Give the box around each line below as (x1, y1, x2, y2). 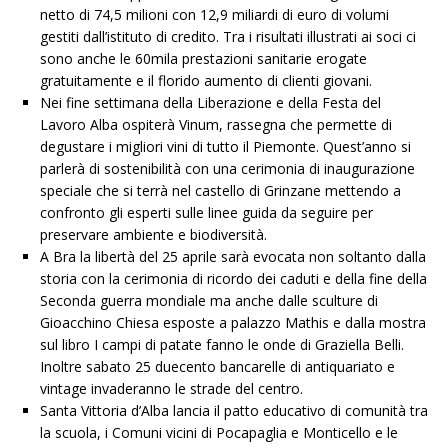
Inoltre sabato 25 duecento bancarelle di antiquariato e (40, 356, 395, 376)
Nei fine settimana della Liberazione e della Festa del (40, 92, 381, 112)
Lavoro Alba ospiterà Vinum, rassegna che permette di (40, 114, 392, 134)
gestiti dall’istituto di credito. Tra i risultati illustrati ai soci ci (40, 26, 416, 46)
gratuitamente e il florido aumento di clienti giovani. (40, 70, 372, 90)
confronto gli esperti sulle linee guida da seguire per (40, 202, 373, 222)
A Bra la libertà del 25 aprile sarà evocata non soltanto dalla (40, 246, 426, 266)
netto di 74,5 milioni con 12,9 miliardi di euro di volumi (40, 4, 389, 24)
